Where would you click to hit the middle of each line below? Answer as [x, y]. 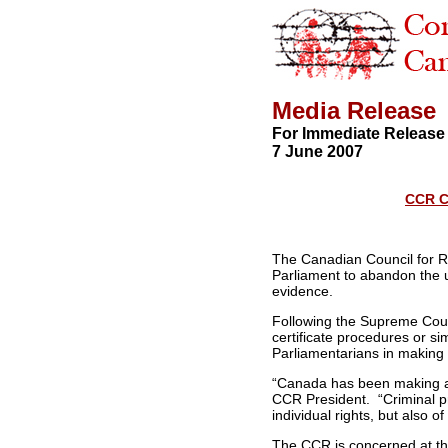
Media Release [354, 110]
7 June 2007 [317, 151]
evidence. [304, 291]
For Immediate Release [358, 133]
